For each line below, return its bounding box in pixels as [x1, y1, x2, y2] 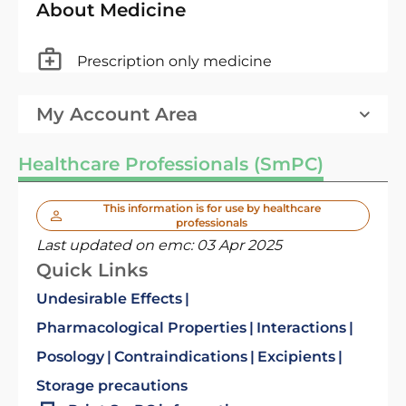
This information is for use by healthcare [102, 201, 321, 215]
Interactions [256, 319, 346, 336]
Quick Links [36, 259, 148, 281]
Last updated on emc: [36, 237, 197, 254]
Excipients [257, 348, 335, 365]
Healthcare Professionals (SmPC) [18, 153, 324, 175]
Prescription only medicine [77, 52, 272, 70]
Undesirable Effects [36, 290, 182, 307]
